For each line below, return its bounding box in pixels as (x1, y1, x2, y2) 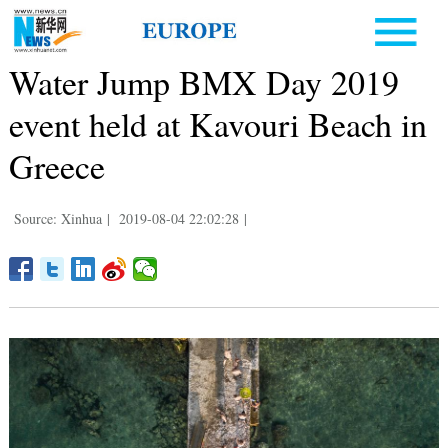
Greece (8, 143, 105, 190)
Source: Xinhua (13, 209, 102, 229)
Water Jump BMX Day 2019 (8, 59, 399, 106)
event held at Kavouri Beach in (8, 101, 427, 148)
